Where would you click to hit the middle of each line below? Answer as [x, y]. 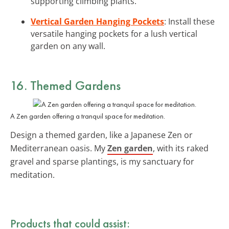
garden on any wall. [68, 46]
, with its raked [181, 148]
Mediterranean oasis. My [59, 148]
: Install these [189, 21]
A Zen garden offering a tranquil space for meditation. [88, 116]
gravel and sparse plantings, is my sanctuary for [102, 161]
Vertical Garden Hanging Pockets [97, 21]
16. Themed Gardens [65, 85]
